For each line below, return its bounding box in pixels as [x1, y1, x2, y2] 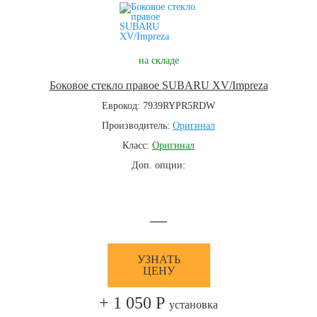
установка [169, 299, 218, 311]
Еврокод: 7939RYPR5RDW [102, 100, 215, 111]
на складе [138, 55, 179, 66]
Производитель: [102, 120, 173, 131]
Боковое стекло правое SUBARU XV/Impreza [49, 79, 268, 91]
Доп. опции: [132, 160, 185, 171]
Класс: [122, 140, 152, 151]
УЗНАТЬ [137, 253, 180, 265]
